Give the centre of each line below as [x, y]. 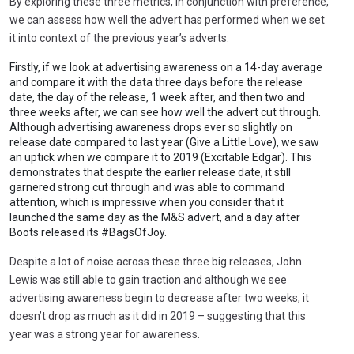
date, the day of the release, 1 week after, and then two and [157, 97]
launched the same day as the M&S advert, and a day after [155, 217]
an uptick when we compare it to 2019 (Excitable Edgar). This [160, 157]
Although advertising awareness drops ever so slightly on [151, 127]
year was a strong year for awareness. [105, 334]
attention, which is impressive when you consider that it [147, 202]
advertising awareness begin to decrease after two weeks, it [159, 298]
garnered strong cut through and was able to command [147, 187]
